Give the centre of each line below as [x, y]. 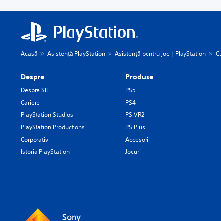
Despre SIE [35, 90]
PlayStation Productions [53, 127]
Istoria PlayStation [45, 152]
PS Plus [135, 127]
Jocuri [133, 152]
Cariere [30, 102]
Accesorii [138, 139]
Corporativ [35, 139]
